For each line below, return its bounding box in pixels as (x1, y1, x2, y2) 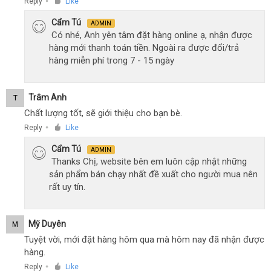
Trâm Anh (28, 92, 67, 102)
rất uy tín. (49, 181, 85, 192)
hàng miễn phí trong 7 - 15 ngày (49, 55, 174, 66)
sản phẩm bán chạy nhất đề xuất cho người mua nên (49, 169, 258, 180)
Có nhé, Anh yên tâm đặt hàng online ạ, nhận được (51, 30, 252, 41)
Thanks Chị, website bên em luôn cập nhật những (51, 156, 247, 167)
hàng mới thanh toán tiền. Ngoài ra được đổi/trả (49, 42, 239, 53)
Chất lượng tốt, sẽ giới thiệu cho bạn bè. (24, 108, 182, 119)
